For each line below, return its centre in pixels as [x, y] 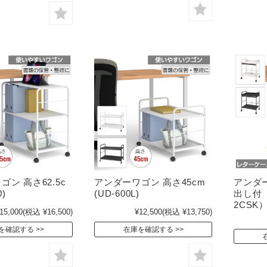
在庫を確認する [148, 230]
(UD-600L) [117, 193]
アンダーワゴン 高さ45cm [150, 182]
